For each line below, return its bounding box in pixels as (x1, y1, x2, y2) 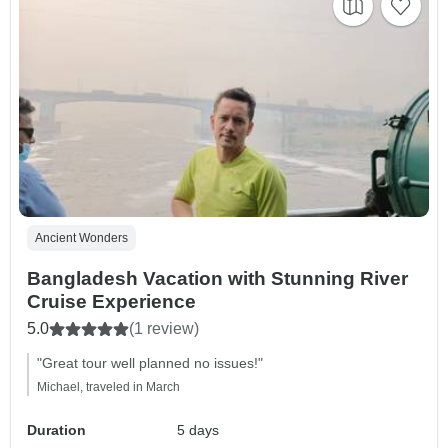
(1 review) (129, 320, 199, 338)
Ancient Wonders (35, 231, 128, 246)
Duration (27, 422, 86, 439)
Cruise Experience (27, 291, 196, 313)
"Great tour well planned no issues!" (37, 355, 263, 372)
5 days (177, 422, 220, 439)
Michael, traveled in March (37, 380, 180, 395)
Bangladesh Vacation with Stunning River (27, 268, 408, 290)
